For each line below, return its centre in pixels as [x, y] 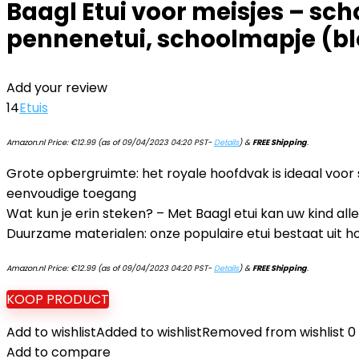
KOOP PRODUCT [58, 299]
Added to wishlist [149, 332]
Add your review [57, 88]
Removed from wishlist [273, 332]
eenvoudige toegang [71, 194]
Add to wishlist [51, 332]
